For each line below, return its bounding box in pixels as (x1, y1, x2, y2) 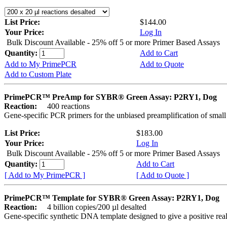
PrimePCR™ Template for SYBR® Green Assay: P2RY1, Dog (4, 194, 219, 203)
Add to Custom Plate (5, 70, 71, 79)
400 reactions (39, 102, 90, 111)
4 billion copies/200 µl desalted (39, 203, 146, 212)
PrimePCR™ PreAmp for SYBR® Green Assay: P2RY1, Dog (4, 93, 217, 102)
